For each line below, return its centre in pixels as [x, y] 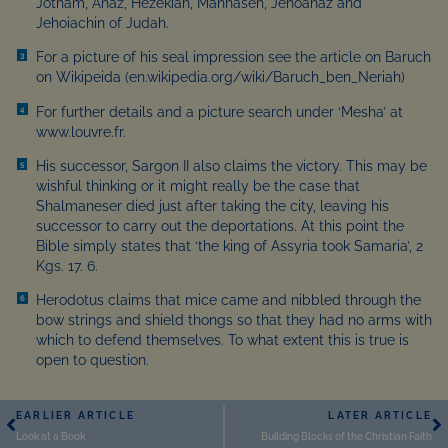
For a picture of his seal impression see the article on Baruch [233, 57]
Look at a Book [50, 436]
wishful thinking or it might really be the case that [197, 186]
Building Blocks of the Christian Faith [346, 436]
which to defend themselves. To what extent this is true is [222, 340]
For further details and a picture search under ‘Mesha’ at [219, 111]
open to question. [92, 360]
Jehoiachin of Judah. [102, 22]
